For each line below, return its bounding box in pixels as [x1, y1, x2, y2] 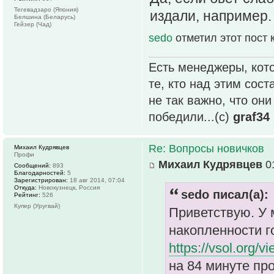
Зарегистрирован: [14, 176, 68, 183]
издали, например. [150, 7, 272, 24]
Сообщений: [14, 161, 51, 169]
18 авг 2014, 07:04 [68, 176, 125, 183]
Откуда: [14, 183, 37, 191]
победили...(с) [149, 109, 233, 124]
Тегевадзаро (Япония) [14, 6, 78, 13]
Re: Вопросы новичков [149, 142, 264, 155]
